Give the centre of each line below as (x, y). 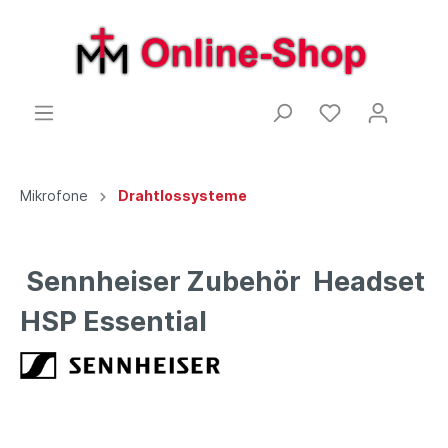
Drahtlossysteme (182, 195)
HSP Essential (113, 321)
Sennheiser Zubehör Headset (222, 281)
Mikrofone (54, 195)
